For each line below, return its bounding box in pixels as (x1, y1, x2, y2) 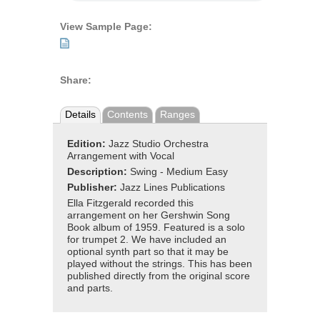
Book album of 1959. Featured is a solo (67, 222, 245, 234)
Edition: (67, 139, 109, 150)
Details (64, 109, 96, 120)
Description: (67, 166, 130, 178)
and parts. (67, 283, 113, 294)
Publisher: (67, 182, 120, 194)
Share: (60, 74, 91, 86)
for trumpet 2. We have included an (67, 234, 226, 246)
